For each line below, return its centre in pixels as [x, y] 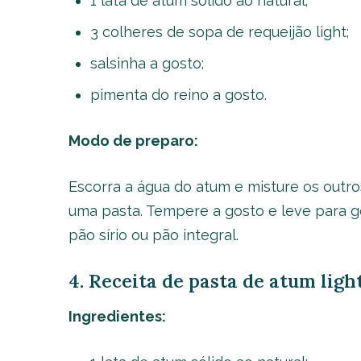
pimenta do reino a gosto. [178, 95]
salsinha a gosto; [147, 63]
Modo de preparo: [133, 141]
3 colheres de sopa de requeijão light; [219, 32]
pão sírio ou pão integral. [153, 235]
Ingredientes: [117, 316]
